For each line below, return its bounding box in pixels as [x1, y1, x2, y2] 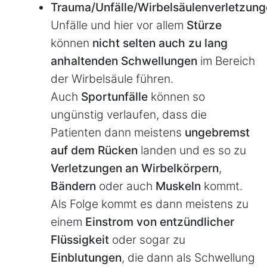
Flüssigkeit [51, 232, 109, 247]
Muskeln [156, 178, 204, 193]
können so [151, 89, 205, 104]
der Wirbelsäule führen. [51, 71, 173, 86]
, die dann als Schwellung [122, 250, 255, 265]
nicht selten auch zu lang [92, 35, 228, 50]
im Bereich [197, 53, 255, 68]
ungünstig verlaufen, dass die [51, 107, 207, 122]
